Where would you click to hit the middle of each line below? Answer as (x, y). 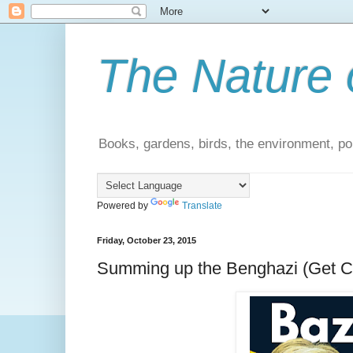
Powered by (123, 206)
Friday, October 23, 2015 (146, 241)
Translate (202, 206)
